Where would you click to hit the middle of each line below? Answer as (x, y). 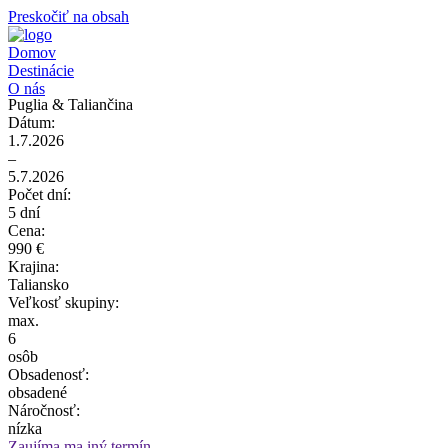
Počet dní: (39, 194)
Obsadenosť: (48, 374)
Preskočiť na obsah (68, 16)
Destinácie (41, 70)
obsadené (37, 392)
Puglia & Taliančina (70, 104)
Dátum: (31, 122)
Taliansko (38, 284)
